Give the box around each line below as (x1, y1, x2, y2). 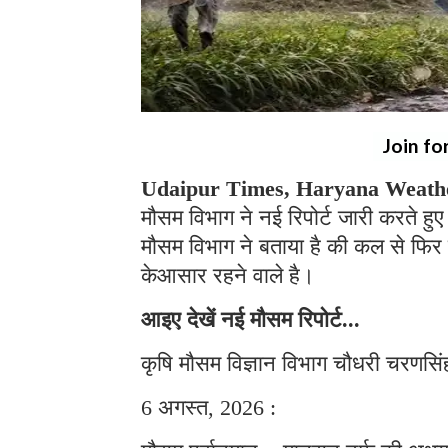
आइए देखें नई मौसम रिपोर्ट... (141, 306, 360, 332)
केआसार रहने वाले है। (141, 262, 321, 288)
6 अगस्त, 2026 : (141, 394, 276, 420)
